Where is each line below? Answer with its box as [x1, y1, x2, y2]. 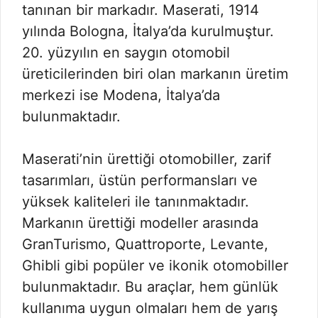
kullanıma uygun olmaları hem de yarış [22, 300, 278, 317]
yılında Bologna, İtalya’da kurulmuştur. [22, 23, 274, 40]
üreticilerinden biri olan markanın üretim [22, 65, 288, 82]
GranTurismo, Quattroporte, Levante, [22, 236, 268, 253]
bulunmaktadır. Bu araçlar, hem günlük [22, 278, 278, 295]
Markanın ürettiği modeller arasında [22, 214, 258, 231]
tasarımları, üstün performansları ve [22, 172, 258, 189]
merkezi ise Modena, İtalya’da [22, 87, 220, 104]
